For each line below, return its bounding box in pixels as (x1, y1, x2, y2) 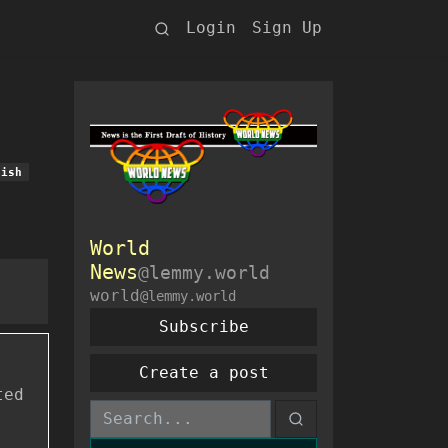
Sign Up (252, 18, 322, 37)
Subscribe (158, 316, 249, 336)
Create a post (138, 362, 269, 382)
